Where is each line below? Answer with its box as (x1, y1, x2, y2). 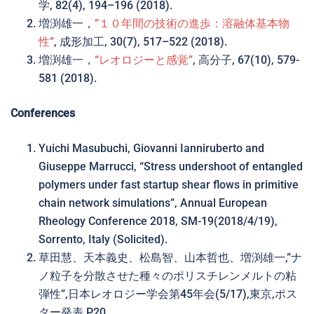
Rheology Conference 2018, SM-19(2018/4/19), (39, 214, 278, 228)
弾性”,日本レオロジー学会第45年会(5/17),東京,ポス (39, 287, 297, 301)
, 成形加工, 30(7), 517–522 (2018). (54, 35, 227, 48)
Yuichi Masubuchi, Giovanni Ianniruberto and (39, 142, 264, 155)
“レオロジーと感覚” (95, 53, 193, 67)
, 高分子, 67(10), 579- (193, 53, 299, 67)
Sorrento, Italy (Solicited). (39, 233, 168, 246)
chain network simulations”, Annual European (39, 196, 267, 210)
